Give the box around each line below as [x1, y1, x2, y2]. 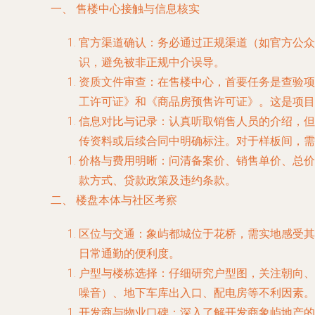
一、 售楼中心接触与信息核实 [51, 2, 200, 15]
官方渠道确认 [79, 36, 146, 49]
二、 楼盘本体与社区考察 [51, 193, 177, 207]
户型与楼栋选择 [79, 266, 157, 280]
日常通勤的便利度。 [79, 247, 180, 260]
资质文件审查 [79, 75, 146, 89]
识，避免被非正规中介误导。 [79, 56, 225, 69]
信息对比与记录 [79, 115, 157, 128]
